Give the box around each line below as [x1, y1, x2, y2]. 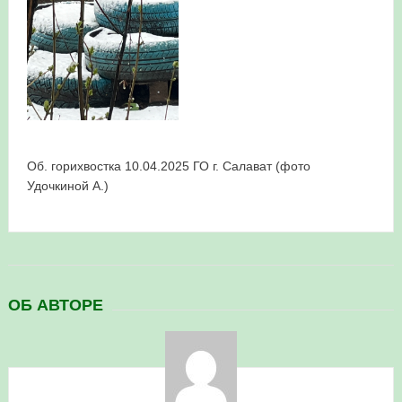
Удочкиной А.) [26, 178, 109, 193]
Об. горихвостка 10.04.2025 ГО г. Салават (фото [26, 158, 310, 173]
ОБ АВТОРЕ [7, 295, 103, 314]
